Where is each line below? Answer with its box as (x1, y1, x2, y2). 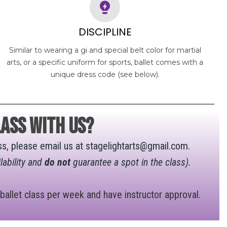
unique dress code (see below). (50, 69, 160, 79)
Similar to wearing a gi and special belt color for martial (9, 45, 201, 55)
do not (44, 156, 70, 168)
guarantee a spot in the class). (70, 156, 191, 168)
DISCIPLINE (78, 24, 132, 39)
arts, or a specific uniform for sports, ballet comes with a (7, 57, 204, 67)
